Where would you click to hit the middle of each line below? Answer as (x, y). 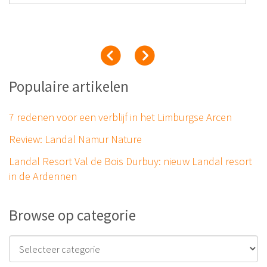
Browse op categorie (72, 215)
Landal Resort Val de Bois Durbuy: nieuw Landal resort (131, 162)
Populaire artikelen (69, 87)
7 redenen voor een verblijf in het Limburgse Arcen (120, 117)
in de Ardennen (43, 176)
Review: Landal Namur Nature (75, 139)
